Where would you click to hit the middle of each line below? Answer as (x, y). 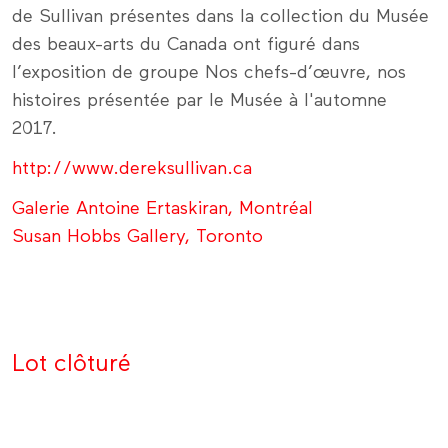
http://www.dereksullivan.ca (132, 168)
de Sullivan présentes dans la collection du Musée (220, 16)
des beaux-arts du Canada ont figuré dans (186, 44)
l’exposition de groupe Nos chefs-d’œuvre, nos (209, 72)
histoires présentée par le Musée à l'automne (199, 100)
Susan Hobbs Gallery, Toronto (137, 236)
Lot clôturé (71, 363)
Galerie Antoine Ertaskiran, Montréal (162, 208)
